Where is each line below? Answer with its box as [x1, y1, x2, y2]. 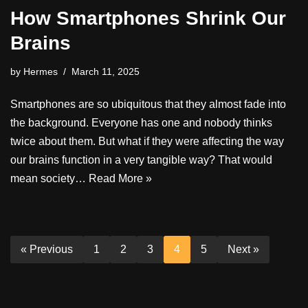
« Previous [21, 243, 73, 255]
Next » [228, 243, 259, 255]
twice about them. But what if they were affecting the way [10, 135, 284, 147]
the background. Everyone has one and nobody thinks [10, 116, 272, 129]
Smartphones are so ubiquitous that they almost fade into [10, 98, 286, 110]
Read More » [89, 172, 152, 184]
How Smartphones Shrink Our [10, 7, 286, 29]
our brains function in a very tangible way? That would [10, 153, 272, 166]
